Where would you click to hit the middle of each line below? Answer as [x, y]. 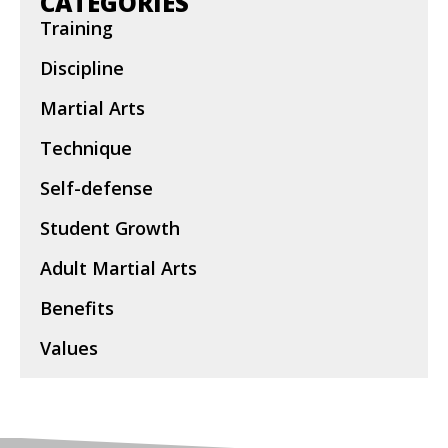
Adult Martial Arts [118, 267]
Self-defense [96, 187]
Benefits [77, 307]
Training [76, 27]
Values [69, 347]
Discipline [82, 67]
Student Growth [110, 227]
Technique [86, 147]
